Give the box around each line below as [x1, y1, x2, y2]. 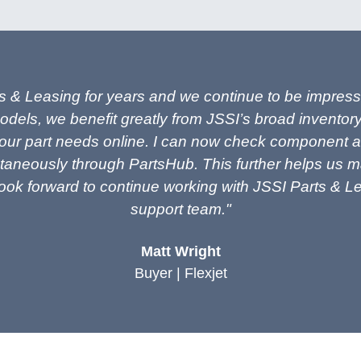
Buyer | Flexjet [134, 265, 227, 282]
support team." [130, 201, 231, 218]
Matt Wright [140, 243, 221, 260]
